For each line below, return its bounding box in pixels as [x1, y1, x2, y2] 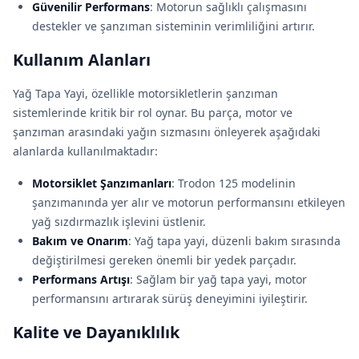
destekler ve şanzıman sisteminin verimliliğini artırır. [32, 18, 315, 34]
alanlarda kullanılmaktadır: [13, 143, 158, 159]
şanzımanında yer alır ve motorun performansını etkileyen [32, 195, 345, 210]
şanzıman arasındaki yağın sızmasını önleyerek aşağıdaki [13, 124, 321, 139]
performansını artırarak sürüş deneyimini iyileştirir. [32, 291, 308, 306]
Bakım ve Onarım [32, 233, 128, 248]
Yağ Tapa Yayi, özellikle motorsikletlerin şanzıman [13, 86, 278, 101]
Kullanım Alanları [13, 49, 151, 71]
